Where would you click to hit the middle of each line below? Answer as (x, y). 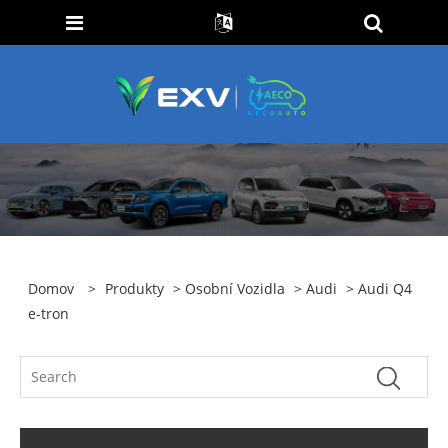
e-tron (49, 314)
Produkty (135, 289)
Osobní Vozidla (235, 289)
